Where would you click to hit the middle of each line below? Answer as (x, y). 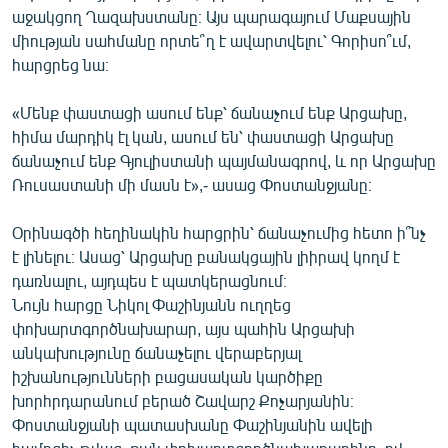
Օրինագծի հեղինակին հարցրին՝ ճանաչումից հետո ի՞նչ (219, 232)
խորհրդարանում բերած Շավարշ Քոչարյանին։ (183, 400)
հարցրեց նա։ (60, 64)
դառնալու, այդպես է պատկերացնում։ (149, 280)
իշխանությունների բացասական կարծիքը (167, 376)
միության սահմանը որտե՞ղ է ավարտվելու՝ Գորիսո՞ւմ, (211, 40)
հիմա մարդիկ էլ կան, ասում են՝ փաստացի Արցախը (203, 136)
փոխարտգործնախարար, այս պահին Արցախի (183, 328)
